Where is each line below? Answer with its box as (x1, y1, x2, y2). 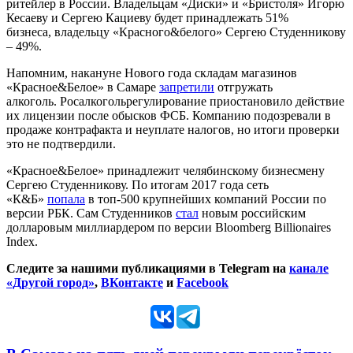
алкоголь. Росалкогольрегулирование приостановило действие (6, 95, 344, 109)
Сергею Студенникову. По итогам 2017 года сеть (6, 178, 269, 192)
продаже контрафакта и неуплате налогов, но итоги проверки (6, 123, 340, 137)
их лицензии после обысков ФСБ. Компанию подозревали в (6, 109, 331, 123)
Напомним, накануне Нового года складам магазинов (6, 66, 297, 80)
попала (47, 192, 85, 206)
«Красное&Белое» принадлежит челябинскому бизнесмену (6, 164, 325, 178)
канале (289, 262, 329, 276)
